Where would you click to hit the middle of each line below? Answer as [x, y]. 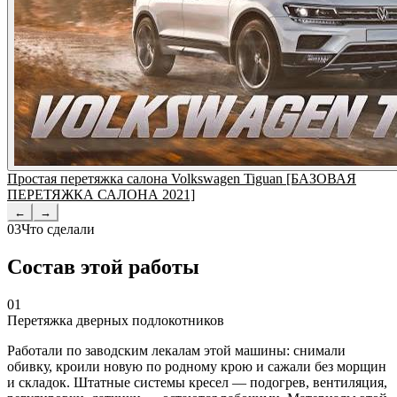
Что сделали [58, 230]
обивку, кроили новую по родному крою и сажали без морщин [197, 367]
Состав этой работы [103, 267]
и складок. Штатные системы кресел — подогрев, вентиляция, [197, 383]
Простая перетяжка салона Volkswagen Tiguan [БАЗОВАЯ [182, 179]
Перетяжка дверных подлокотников [116, 321]
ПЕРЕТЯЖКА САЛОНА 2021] [101, 195]
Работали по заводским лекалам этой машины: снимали [176, 351]
